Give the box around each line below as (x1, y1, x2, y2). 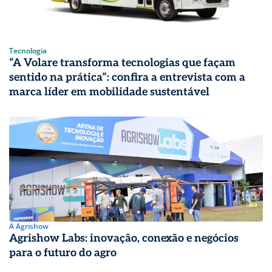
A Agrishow (9, 220, 49, 231)
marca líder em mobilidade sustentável (9, 86, 209, 99)
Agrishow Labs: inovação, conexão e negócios (9, 231, 239, 245)
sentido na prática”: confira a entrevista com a (9, 71, 245, 84)
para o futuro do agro (9, 246, 117, 259)
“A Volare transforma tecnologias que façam (9, 56, 236, 70)
